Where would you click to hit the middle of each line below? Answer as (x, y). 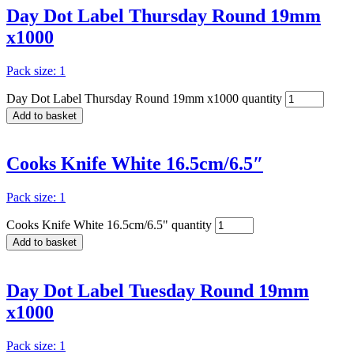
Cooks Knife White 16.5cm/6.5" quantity (109, 225)
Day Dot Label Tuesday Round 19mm (158, 291)
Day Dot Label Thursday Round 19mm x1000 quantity (144, 98)
